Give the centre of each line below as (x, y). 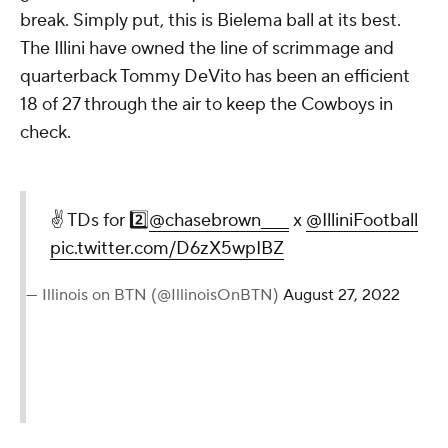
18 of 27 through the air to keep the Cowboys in (206, 104)
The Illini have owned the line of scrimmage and (207, 48)
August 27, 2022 (341, 294)
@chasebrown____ (219, 220)
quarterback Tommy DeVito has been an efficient (215, 76)
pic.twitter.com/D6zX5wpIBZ (167, 248)
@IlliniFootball (362, 220)
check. (45, 132)
